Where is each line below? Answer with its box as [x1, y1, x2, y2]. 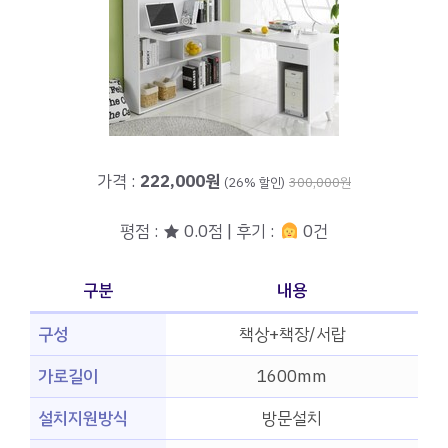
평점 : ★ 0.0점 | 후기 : [120, 219, 280, 245]
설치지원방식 [38, 405, 128, 431]
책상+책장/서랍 [238, 321, 346, 347]
